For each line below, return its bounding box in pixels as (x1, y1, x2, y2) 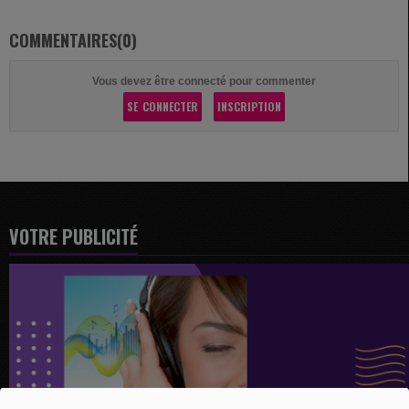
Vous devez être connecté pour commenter (92, 75, 316, 89)
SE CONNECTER (126, 99, 199, 115)
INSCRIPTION (217, 99, 282, 115)
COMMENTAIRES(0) (9, 28, 137, 53)
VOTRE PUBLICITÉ (9, 223, 138, 251)
